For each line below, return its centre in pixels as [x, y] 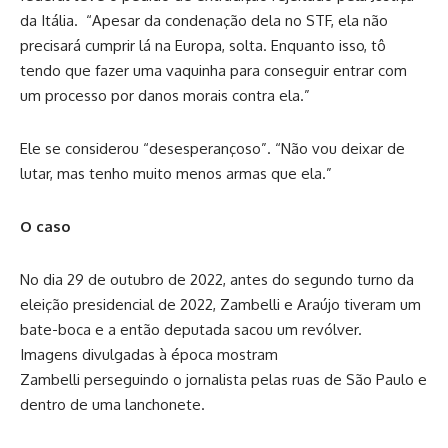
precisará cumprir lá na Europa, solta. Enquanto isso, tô [203, 46]
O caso [45, 227]
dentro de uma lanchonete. [112, 405]
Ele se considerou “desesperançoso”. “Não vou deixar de [212, 149]
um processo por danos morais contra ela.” [165, 96]
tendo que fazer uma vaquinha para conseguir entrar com [213, 71]
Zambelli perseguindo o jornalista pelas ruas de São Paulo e [223, 380]
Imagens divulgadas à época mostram [149, 355]
